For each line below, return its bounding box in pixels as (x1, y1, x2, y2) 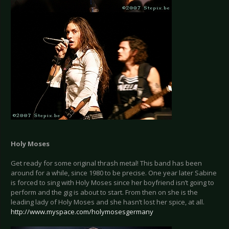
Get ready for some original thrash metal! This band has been (11, 158, 202, 168)
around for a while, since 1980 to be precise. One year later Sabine (11, 168, 217, 177)
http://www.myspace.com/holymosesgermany (11, 207, 153, 216)
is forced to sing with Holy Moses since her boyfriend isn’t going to (11, 177, 214, 187)
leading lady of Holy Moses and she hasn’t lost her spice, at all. (11, 197, 204, 207)
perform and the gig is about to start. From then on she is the (11, 187, 198, 197)
